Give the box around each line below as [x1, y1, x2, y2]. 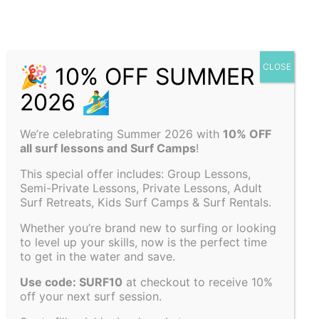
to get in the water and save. [20, 249, 175, 263]
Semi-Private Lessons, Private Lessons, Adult [20, 181, 262, 195]
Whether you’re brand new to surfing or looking [20, 221, 276, 235]
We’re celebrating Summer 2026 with [20, 127, 223, 141]
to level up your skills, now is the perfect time [20, 235, 267, 249]
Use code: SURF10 [20, 275, 122, 289]
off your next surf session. [20, 289, 162, 303]
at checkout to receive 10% [122, 275, 273, 289]
